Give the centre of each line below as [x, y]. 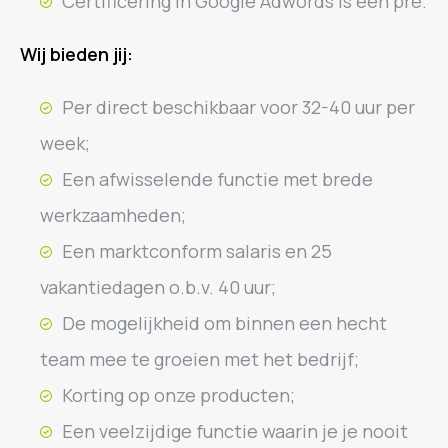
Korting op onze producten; [178, 395]
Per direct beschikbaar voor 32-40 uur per [238, 107]
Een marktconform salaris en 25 [197, 251]
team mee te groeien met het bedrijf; [199, 359]
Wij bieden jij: [76, 54]
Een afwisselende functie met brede [217, 179]
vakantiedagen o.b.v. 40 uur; [158, 287]
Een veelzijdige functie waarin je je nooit [235, 431]
